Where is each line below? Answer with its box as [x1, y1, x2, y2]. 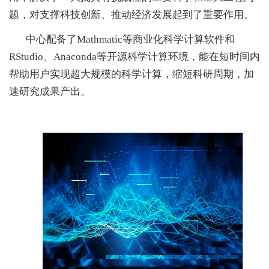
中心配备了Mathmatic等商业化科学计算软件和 [26, 34, 235, 45]
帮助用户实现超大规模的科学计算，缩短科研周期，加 [9, 68, 254, 80]
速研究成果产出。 [9, 86, 91, 97]
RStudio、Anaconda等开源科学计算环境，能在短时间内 [9, 51, 260, 62]
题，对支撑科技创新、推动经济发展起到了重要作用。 [9, 9, 254, 20]
